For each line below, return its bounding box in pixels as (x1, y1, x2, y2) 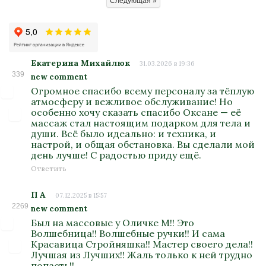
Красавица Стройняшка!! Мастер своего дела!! (31, 238, 254, 250)
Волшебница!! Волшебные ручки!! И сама (31, 227, 226, 239)
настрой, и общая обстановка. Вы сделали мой (31, 138, 255, 150)
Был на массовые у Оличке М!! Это (31, 217, 195, 229)
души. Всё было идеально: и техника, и (31, 128, 217, 140)
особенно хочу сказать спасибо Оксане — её (31, 106, 242, 118)
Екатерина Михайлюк (31, 58, 131, 68)
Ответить (31, 164, 67, 173)
